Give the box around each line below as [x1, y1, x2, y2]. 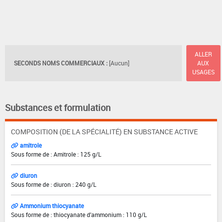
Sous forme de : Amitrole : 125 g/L [11, 150, 101, 158]
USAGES [192, 68, 215, 76]
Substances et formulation [5, 101, 111, 113]
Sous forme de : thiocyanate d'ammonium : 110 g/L [11, 210, 147, 219]
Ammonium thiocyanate [18, 201, 84, 210]
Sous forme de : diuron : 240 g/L [11, 180, 96, 188]
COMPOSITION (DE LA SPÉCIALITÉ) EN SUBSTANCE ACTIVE [11, 126, 198, 136]
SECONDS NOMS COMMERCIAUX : [14, 59, 108, 67]
